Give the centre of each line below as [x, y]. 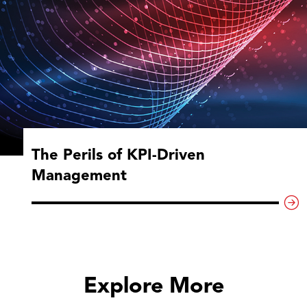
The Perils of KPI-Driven [118, 155]
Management [79, 175]
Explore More [153, 285]
